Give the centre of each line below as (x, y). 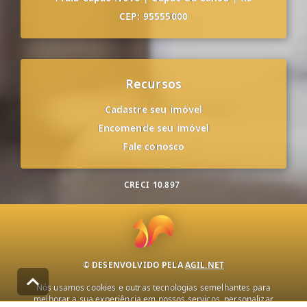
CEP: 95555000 (153, 16)
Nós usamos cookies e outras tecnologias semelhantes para (153, 288)
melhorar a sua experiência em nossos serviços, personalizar (153, 299)
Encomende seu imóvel (153, 128)
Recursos (153, 84)
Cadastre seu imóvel (153, 110)
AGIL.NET (205, 265)
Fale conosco (153, 147)
